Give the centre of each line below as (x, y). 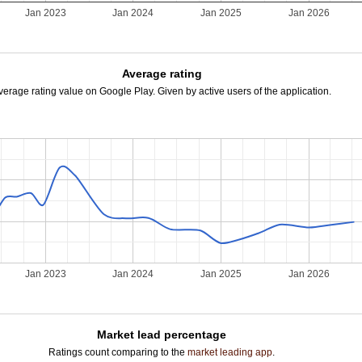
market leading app (230, 352)
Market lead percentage (162, 335)
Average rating (162, 74)
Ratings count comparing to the (118, 352)
